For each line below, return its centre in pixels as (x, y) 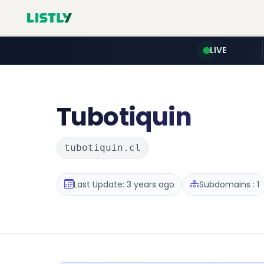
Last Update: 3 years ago (124, 184)
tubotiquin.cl (103, 148)
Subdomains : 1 (229, 184)
